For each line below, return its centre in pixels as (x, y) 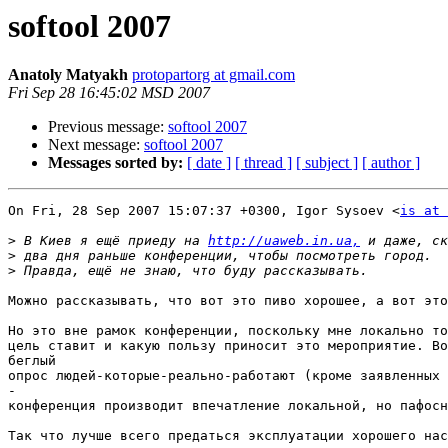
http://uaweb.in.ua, (284, 241)
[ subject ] (327, 163)
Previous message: (108, 127)
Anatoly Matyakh (68, 75)
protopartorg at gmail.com (213, 75)
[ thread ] (263, 163)
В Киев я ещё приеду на (112, 241)
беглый (32, 361)
